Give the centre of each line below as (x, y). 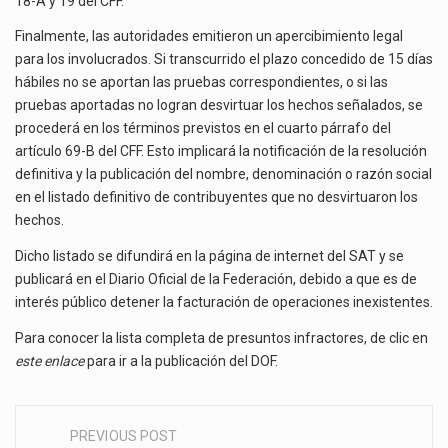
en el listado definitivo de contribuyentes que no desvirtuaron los (216, 197)
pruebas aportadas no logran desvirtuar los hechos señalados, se (219, 105)
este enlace (49, 360)
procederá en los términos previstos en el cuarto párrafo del (203, 128)
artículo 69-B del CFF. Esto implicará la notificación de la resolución (221, 151)
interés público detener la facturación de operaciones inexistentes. (224, 302)
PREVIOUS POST (124, 436)
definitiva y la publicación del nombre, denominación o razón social (223, 174)
